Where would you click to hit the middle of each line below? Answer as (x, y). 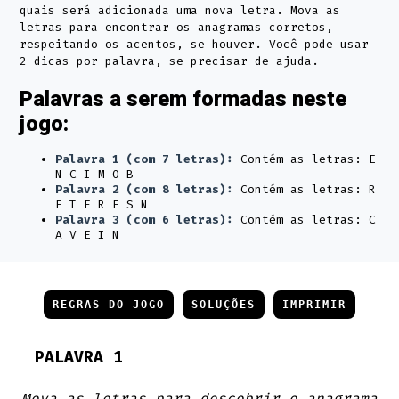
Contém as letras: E (305, 159)
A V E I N (88, 235)
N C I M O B (95, 175)
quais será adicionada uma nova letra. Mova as (180, 11)
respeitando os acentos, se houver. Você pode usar (195, 45)
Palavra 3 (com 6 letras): (145, 220)
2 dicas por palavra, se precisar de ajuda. (170, 61)
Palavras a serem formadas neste (183, 100)
